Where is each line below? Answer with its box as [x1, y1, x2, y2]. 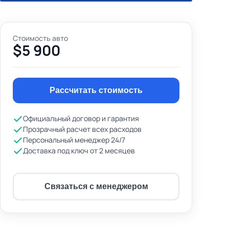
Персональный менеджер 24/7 [23, 135, 125, 145]
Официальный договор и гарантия [23, 113, 139, 123]
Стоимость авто [13, 33, 68, 43]
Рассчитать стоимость [50, 86, 143, 95]
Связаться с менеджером [44, 182, 148, 191]
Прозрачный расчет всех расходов [23, 124, 142, 134]
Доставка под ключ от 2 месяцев [23, 146, 135, 155]
